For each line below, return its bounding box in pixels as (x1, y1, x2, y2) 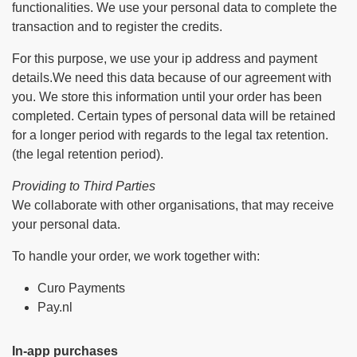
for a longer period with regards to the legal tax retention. (12, 128, 328, 142)
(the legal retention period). (12, 147, 163, 161)
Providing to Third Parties (12, 179, 155, 193)
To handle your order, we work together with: (12, 249, 260, 263)
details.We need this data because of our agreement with (12, 71, 331, 84)
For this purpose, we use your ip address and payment (12, 52, 317, 65)
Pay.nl (37, 300, 73, 314)
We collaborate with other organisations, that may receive (12, 198, 334, 212)
